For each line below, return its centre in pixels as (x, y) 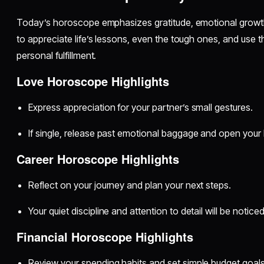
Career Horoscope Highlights (98, 159)
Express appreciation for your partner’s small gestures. (141, 108)
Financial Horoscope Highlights (105, 237)
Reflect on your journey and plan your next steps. (130, 185)
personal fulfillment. (57, 56)
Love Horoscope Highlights (93, 81)
